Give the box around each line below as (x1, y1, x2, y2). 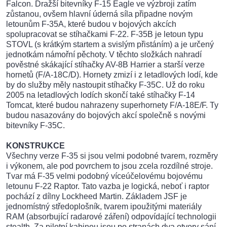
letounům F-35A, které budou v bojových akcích (6, 20, 176, 29)
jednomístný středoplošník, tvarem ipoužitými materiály (6, 202, 202, 211)
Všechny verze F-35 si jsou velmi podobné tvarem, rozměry (6, 152, 218, 161)
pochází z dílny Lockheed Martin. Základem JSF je (6, 192, 187, 201)
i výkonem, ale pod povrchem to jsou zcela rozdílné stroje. (6, 162, 213, 171)
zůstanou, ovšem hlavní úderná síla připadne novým (6, 10, 193, 19)
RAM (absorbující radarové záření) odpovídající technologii (6, 212, 216, 221)
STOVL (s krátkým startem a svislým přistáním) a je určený (6, 40, 214, 49)
